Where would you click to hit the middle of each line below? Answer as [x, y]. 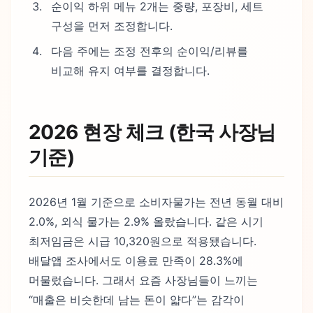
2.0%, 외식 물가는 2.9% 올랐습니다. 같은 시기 [146, 222]
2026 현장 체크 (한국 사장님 [152, 132]
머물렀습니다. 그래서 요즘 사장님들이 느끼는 [143, 281]
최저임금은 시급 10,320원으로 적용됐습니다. [143, 241]
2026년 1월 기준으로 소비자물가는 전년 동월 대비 [156, 202]
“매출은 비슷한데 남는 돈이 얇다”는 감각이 [137, 300]
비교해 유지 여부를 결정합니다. [130, 71]
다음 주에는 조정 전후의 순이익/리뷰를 [150, 51]
